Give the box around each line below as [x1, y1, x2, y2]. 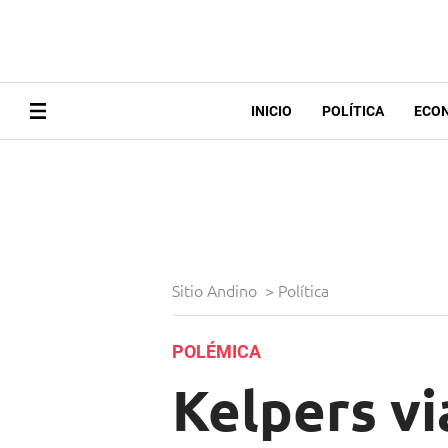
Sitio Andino [172, 279, 261, 302]
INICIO [250, 103, 292, 120]
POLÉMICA [172, 341, 261, 363]
